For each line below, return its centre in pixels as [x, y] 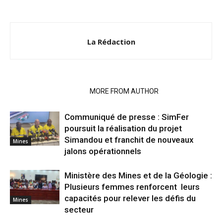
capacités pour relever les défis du [130, 198]
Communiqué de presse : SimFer [127, 117]
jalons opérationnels [103, 151]
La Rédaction [111, 42]
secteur [79, 210]
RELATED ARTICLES [47, 91]
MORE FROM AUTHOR [124, 91]
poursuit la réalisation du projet [123, 129]
